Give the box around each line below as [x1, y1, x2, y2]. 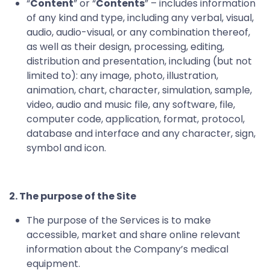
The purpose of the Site [19, 189, 136, 203]
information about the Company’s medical [27, 242, 228, 256]
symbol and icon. [27, 140, 106, 155]
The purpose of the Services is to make [27, 213, 211, 227]
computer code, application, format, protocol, [27, 111, 245, 126]
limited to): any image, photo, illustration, [27, 68, 218, 83]
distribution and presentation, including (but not [27, 54, 252, 68]
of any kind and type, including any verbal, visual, [27, 10, 254, 25]
